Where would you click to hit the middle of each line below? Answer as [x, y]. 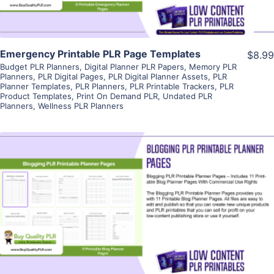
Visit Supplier [137, 224]
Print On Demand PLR [117, 96]
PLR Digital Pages [71, 76]
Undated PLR [187, 96]
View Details [137, 189]
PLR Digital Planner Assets [158, 76]
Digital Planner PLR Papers [134, 66]
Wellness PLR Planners [81, 106]
